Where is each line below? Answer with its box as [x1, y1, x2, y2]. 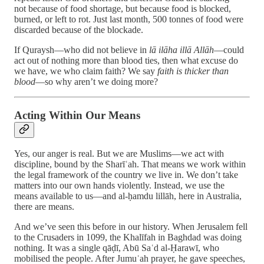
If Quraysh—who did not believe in [14, 44, 149, 55]
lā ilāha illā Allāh [149, 44, 214, 55]
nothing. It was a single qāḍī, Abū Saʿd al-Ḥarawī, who [14, 243, 219, 253]
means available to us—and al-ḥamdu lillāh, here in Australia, [14, 191, 242, 202]
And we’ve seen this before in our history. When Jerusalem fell [14, 222, 247, 232]
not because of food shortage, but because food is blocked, [14, 3, 231, 14]
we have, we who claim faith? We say [14, 65, 157, 76]
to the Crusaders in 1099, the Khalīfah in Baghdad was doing [14, 232, 242, 243]
